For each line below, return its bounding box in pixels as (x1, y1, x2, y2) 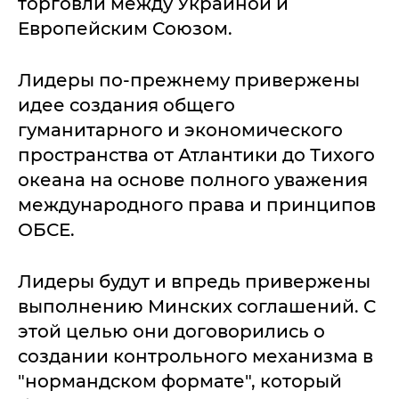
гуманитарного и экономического (18, 119, 343, 141)
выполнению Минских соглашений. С (18, 296, 376, 317)
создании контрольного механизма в (18, 346, 373, 367)
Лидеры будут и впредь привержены (18, 271, 370, 292)
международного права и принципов (18, 194, 376, 216)
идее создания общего (18, 94, 235, 116)
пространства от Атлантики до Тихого (18, 144, 375, 166)
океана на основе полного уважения (18, 169, 368, 191)
